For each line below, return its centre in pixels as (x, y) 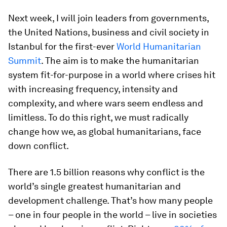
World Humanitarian (159, 46)
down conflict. (39, 146)
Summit (25, 61)
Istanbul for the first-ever (61, 46)
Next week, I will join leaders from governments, (108, 18)
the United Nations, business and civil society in (109, 32)
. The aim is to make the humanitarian (120, 61)
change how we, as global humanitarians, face (105, 131)
